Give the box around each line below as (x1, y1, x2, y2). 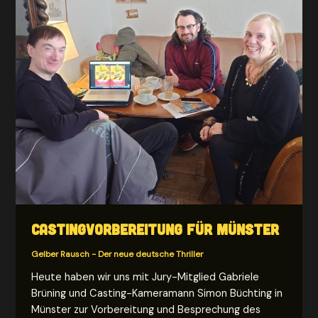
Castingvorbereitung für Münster (31, 221, 280, 238)
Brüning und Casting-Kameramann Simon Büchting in (31, 287, 283, 301)
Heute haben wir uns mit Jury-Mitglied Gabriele (31, 270, 260, 285)
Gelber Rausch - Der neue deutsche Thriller (31, 248, 204, 261)
